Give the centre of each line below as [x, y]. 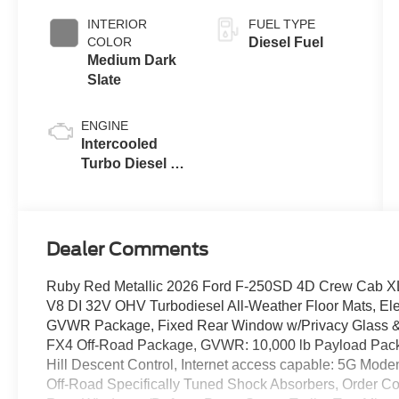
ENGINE [105, 126]
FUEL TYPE [281, 24]
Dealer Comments [128, 250]
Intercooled [120, 144]
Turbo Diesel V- [133, 164]
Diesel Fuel [285, 43]
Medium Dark [132, 61]
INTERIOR [118, 24]
